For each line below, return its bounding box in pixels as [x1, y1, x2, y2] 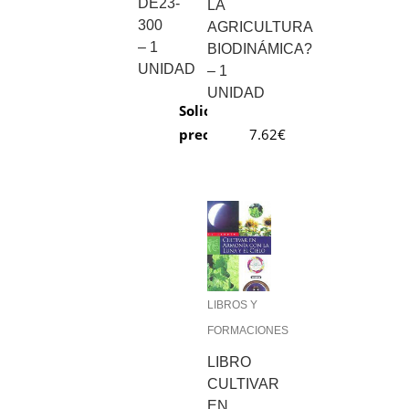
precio [179, 125, 224, 144]
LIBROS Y [207, 298, 258, 311]
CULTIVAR [207, 375, 280, 392]
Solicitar [179, 101, 237, 121]
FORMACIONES [207, 323, 289, 337]
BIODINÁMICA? [207, 40, 313, 57]
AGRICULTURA [207, 18, 313, 35]
